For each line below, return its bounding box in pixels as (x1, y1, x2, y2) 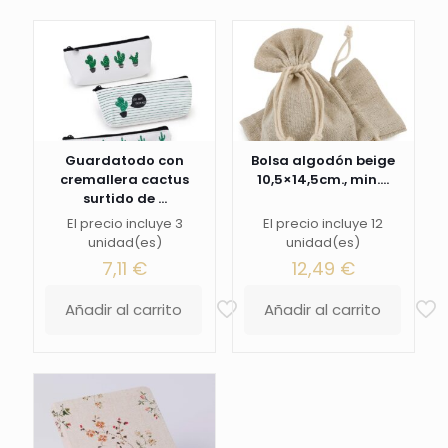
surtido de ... (82, 189, 167, 208)
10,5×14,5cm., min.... (257, 170, 390, 189)
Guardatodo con (65, 151, 185, 170)
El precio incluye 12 (263, 214, 384, 233)
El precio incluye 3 (66, 214, 183, 233)
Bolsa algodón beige (251, 151, 396, 170)
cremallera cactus (60, 170, 190, 189)
